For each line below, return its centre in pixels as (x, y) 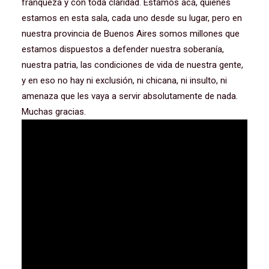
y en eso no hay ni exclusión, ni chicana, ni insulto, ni (124, 80)
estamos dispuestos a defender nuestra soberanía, (123, 49)
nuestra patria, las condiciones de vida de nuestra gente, (132, 65)
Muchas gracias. (54, 112)
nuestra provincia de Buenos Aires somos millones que (131, 34)
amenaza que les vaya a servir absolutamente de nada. (130, 96)
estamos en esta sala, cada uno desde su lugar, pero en (132, 18)
